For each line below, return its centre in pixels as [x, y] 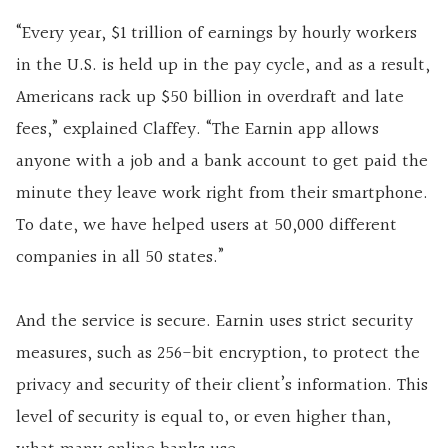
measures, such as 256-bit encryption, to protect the [218, 354]
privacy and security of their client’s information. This [222, 386]
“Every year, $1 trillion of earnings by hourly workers [216, 34]
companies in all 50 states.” [120, 258]
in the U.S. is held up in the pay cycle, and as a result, [223, 66]
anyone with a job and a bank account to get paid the [222, 162]
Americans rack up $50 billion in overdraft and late [210, 98]
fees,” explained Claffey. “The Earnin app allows [197, 130]
